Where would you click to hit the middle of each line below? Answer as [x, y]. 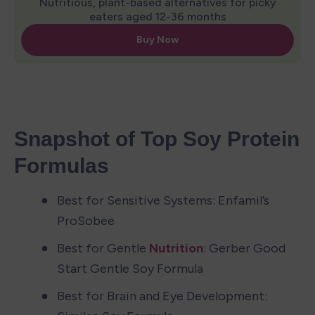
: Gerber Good [244, 248]
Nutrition [176, 248]
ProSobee [86, 220]
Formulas [62, 165]
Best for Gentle [103, 248]
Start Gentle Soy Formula [130, 268]
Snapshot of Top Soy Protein [157, 139]
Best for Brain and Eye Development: [162, 296]
